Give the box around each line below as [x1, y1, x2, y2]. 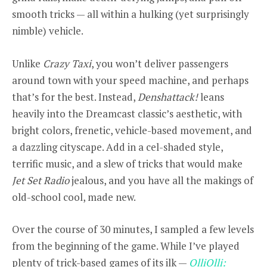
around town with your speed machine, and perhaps [12, 73, 249, 87]
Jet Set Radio [12, 173, 69, 187]
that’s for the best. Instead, [12, 89, 138, 104]
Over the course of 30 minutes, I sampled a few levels [12, 222, 254, 236]
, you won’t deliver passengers [91, 56, 228, 70]
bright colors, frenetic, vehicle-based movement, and [12, 123, 252, 137]
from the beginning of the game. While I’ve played [12, 238, 240, 253]
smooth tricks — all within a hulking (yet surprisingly [12, 7, 249, 21]
